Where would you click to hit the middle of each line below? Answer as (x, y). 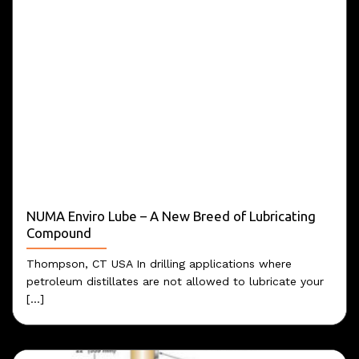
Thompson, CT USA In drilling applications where (159, 264)
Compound (58, 232)
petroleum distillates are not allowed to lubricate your (175, 282)
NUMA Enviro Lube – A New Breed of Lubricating (171, 216)
